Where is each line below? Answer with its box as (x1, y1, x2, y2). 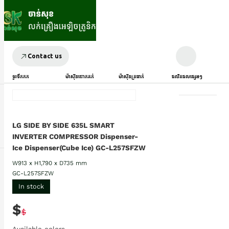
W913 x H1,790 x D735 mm (12, 159, 87, 167)
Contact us (28, 53, 62, 59)
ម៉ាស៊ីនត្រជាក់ (119, 74, 144, 80)
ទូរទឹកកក (12, 74, 29, 80)
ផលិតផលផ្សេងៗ (172, 74, 202, 80)
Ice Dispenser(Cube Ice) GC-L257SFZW (12, 144, 146, 152)
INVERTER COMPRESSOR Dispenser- (12, 132, 138, 141)
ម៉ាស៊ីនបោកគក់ (65, 74, 94, 80)
